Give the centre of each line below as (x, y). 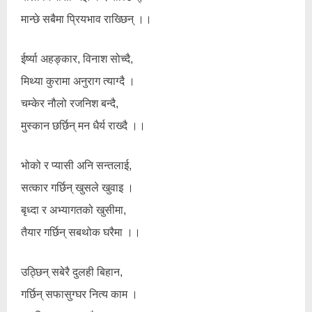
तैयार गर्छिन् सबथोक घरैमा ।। (81, 232)
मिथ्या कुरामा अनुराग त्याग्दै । (78, 81)
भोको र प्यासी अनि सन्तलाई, (76, 165)
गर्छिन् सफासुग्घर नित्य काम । (79, 294)
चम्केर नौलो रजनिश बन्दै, (70, 103)
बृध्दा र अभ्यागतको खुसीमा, (73, 210)
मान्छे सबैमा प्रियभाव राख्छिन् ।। (86, 19)
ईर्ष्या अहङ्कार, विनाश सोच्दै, (77, 59)
